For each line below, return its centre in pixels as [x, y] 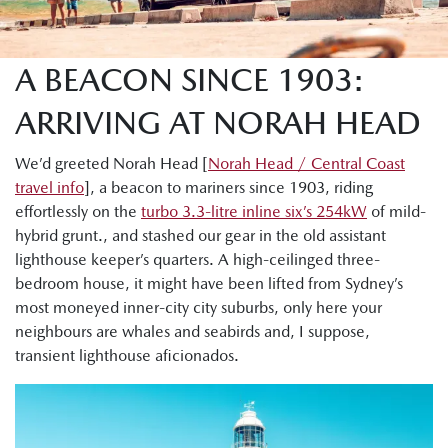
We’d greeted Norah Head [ [111, 163]
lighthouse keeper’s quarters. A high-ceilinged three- [197, 259]
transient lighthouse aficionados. [127, 355]
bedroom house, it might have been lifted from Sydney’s [209, 283]
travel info [49, 187]
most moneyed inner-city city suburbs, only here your [198, 307]
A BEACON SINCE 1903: [189, 79]
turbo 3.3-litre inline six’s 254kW [254, 211]
